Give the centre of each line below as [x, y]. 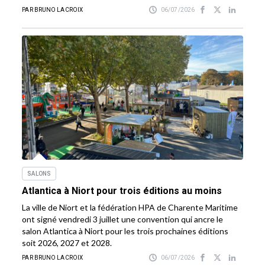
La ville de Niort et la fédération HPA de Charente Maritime [130, 208]
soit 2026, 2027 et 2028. [67, 243]
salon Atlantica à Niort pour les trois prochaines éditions [125, 231]
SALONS [39, 174]
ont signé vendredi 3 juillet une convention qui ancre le [123, 219]
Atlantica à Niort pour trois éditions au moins [122, 191]
